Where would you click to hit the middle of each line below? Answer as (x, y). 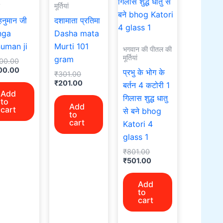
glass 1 (136, 137)
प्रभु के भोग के (144, 72)
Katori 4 (138, 124)
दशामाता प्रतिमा (77, 20)
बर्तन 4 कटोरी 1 (147, 85)
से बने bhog (142, 111)
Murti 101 (72, 46)
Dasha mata (77, 33)
